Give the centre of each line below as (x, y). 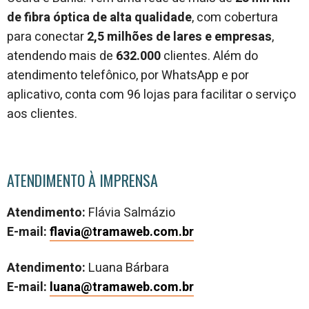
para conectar (47, 37)
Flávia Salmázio (132, 213)
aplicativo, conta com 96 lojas (89, 95)
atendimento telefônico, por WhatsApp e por (128, 76)
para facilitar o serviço (235, 95)
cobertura (251, 18)
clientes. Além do (209, 57)
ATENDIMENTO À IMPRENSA (82, 180)
